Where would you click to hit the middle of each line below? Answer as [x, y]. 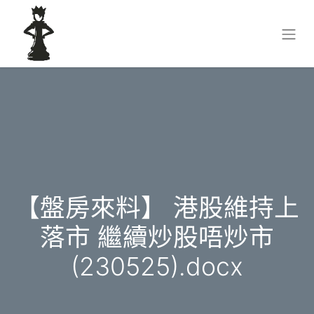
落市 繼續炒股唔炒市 [157, 237]
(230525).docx [157, 267]
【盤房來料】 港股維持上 [157, 208]
